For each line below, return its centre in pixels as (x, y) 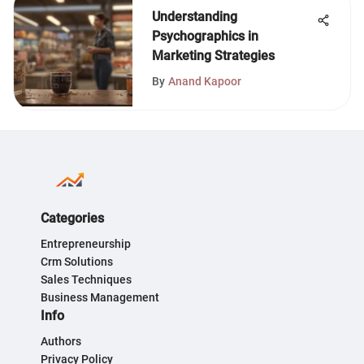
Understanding (195, 17)
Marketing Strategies (213, 56)
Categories (72, 218)
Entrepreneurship (86, 244)
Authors (61, 341)
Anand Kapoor (205, 81)
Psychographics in (205, 36)
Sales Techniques (86, 279)
